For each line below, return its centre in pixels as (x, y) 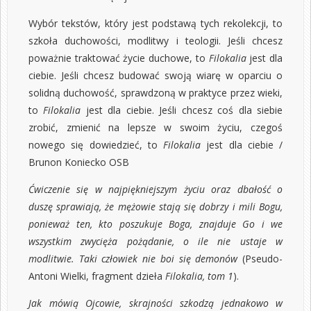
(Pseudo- (262, 258)
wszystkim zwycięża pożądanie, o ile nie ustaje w (155, 241)
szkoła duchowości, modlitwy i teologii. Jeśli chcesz (155, 40)
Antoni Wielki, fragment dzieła (95, 276)
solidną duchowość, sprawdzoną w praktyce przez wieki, (155, 92)
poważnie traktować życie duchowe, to (119, 58)
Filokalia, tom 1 (199, 276)
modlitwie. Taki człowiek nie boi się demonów (135, 258)
